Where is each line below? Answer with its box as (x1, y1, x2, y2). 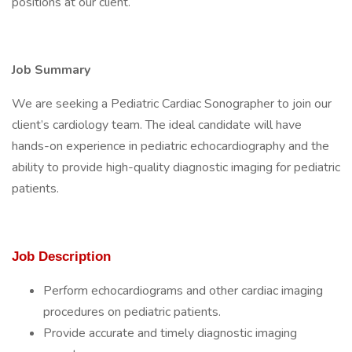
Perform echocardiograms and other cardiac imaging (43, 282, 323, 299)
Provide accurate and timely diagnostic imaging (43, 324, 297, 342)
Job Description (12, 248, 111, 264)
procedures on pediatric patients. (43, 303, 221, 321)
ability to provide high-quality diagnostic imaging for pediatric (12, 159, 340, 176)
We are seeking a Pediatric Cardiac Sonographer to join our (12, 95, 332, 112)
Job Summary (12, 61, 90, 79)
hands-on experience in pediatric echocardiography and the (12, 137, 329, 155)
